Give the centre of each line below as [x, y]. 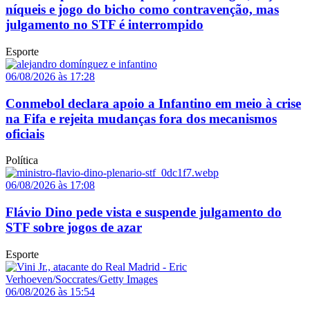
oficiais [25, 134]
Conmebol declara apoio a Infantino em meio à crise [153, 103]
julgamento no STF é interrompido [104, 25]
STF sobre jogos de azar [74, 227]
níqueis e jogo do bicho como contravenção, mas [142, 10]
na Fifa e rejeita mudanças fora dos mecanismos [141, 118]
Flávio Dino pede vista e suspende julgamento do [144, 212]
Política [22, 161]
